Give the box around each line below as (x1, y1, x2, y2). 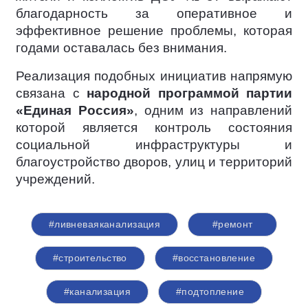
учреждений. (16, 172, 95, 186)
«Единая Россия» (16, 103, 134, 118)
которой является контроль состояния (16, 120, 292, 135)
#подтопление (176, 286, 245, 297)
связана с (16, 86, 87, 100)
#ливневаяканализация (48, 219, 161, 230)
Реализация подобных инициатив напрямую (16, 69, 292, 83)
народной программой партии (87, 86, 292, 100)
